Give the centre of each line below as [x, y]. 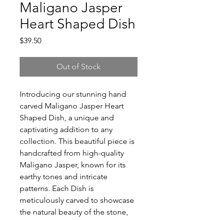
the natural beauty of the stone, [74, 212]
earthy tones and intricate [64, 177]
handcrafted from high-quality [72, 153]
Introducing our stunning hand [73, 94]
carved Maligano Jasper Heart [72, 106]
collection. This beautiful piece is [77, 141]
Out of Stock [79, 67]
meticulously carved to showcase [77, 200]
